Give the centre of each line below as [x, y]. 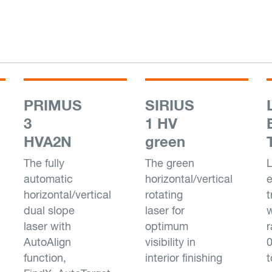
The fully [44, 163]
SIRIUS [170, 105]
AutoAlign [47, 242]
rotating [164, 195]
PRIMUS [53, 105]
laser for [165, 210]
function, [45, 258]
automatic [48, 179]
